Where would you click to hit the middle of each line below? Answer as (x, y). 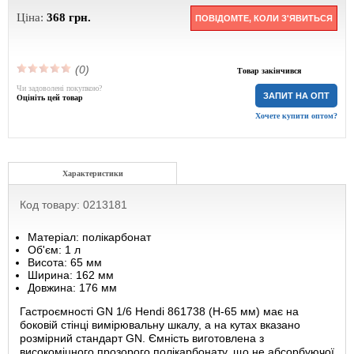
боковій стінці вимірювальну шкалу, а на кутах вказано (160, 325)
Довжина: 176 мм (72, 288)
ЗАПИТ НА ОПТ (296, 96)
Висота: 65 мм (65, 262)
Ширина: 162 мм (71, 275)
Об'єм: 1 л (54, 250)
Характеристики (92, 173)
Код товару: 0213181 (73, 205)
